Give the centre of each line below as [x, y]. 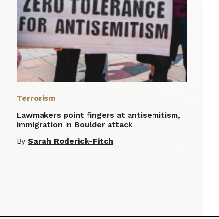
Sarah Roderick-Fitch [71, 141]
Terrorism [36, 98]
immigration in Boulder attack [75, 125]
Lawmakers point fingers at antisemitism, [99, 115]
